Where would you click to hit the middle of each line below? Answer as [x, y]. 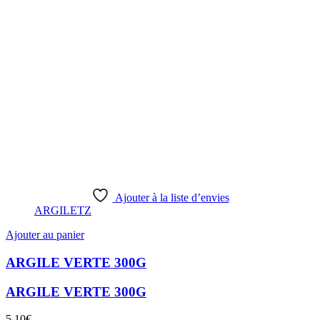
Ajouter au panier [45, 235]
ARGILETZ [63, 211]
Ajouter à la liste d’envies [172, 198]
